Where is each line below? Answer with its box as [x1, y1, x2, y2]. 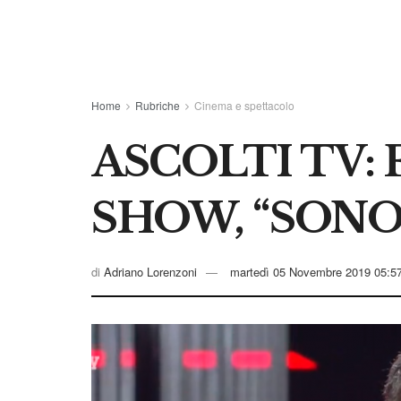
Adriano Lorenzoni [104, 263, 197, 281]
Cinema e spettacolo [194, 97, 294, 113]
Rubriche [135, 97, 180, 113]
